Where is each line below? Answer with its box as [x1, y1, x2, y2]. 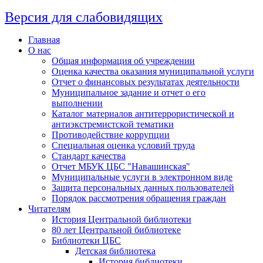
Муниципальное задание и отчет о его [52, 87, 205, 97]
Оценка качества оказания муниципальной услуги [52, 66, 254, 76]
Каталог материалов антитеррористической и [52, 109, 234, 119]
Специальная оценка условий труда [52, 140, 195, 150]
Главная [28, 35, 60, 45]
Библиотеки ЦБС [52, 235, 121, 245]
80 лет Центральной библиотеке [52, 225, 181, 235]
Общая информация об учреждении [52, 56, 195, 66]
